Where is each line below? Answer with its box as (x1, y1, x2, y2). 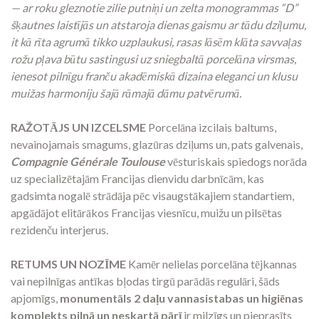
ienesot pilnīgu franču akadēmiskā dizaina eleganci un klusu (11, 69, 298, 83)
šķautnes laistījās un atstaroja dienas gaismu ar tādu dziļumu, (11, 18, 306, 32)
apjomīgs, (11, 291, 58, 305)
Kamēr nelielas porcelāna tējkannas (126, 257, 297, 271)
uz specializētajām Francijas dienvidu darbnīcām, (11, 172, 245, 186)
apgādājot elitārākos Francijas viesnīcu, (11, 206, 199, 220)
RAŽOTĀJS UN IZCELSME (11, 120, 146, 135)
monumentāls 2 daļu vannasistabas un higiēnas (60, 291, 303, 305)
